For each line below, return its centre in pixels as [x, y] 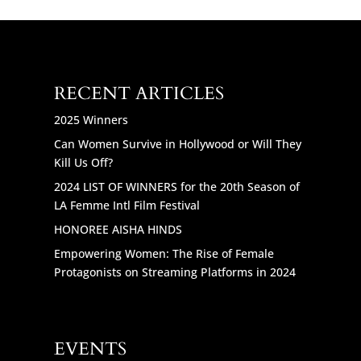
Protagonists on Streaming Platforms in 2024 [175, 272]
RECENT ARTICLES [139, 93]
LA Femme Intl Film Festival [127, 205]
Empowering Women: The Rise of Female [164, 253]
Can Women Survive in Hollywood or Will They [178, 143]
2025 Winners [91, 119]
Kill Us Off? [84, 162]
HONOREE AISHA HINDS [118, 229]
